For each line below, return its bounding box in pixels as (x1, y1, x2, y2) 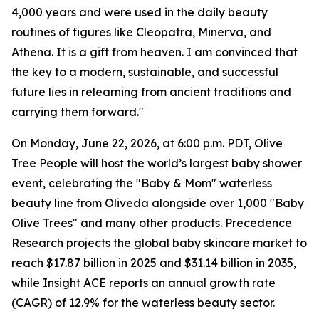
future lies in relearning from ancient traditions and (11, 85, 291, 99)
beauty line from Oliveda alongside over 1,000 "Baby (11, 196, 304, 210)
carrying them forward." (11, 105, 144, 119)
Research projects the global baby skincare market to (11, 236, 307, 250)
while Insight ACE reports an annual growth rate (11, 276, 276, 290)
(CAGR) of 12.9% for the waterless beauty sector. (11, 296, 275, 310)
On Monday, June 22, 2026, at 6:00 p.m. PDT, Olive (11, 136, 283, 150)
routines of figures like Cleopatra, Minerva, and (11, 25, 271, 39)
